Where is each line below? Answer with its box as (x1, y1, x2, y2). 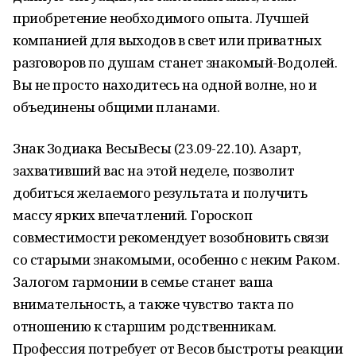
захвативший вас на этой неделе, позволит (13, 161, 295, 180)
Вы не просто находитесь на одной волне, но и (13, 75, 317, 94)
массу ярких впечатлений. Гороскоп (13, 206, 253, 224)
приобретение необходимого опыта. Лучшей (13, 9, 309, 27)
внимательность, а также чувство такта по (13, 295, 294, 313)
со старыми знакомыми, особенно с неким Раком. (13, 250, 340, 269)
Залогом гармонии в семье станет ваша (13, 273, 273, 291)
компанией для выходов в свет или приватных (13, 31, 322, 49)
